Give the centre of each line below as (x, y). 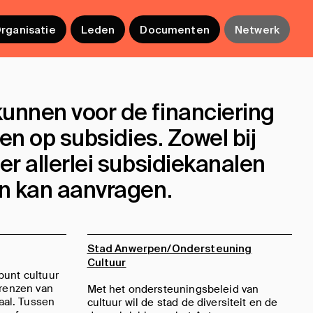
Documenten (175, 29)
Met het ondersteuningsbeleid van (173, 289)
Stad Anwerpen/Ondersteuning (169, 248)
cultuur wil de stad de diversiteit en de (182, 302)
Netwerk (257, 29)
